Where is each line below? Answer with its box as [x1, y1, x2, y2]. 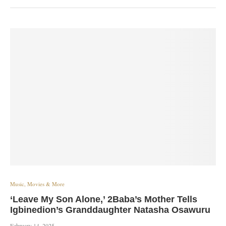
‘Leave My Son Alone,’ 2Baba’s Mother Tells [10, 194, 197, 204]
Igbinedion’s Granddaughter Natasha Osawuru [10, 205, 210, 215]
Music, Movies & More [10, 180, 65, 188]
